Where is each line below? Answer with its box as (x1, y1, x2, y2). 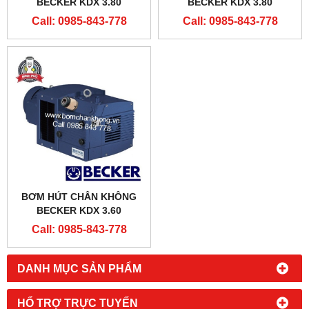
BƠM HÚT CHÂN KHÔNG (21, 191, 137, 202)
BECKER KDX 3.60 (37, 205, 121, 216)
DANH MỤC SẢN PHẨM (17, 262, 141, 275)
